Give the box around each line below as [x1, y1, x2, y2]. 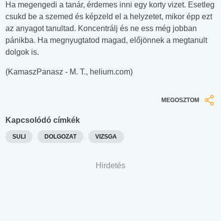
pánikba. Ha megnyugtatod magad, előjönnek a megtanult [5, 36, 207, 45]
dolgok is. [5, 48, 39, 57]
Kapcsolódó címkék [5, 115, 80, 124]
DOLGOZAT [44, 133, 76, 140]
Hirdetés [96, 161, 125, 170]
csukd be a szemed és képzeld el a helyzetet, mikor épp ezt [5, 12, 212, 21]
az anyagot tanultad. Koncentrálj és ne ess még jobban [5, 24, 197, 33]
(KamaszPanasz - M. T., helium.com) [5, 68, 133, 76]
